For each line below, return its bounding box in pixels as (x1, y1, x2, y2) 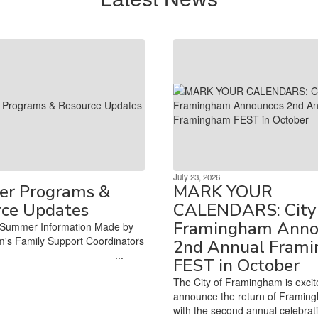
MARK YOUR (173, 180, 273, 203)
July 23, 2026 (173, 170, 220, 182)
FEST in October (173, 253, 300, 277)
